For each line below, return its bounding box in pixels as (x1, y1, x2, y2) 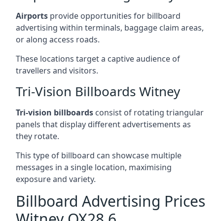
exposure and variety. (16, 173, 96, 184)
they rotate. (16, 130, 59, 142)
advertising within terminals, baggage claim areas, (16, 22, 204, 33)
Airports (16, 10, 48, 21)
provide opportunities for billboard (48, 10, 181, 21)
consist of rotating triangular (93, 107, 204, 118)
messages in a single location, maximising (16, 161, 172, 173)
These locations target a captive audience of (16, 53, 180, 64)
